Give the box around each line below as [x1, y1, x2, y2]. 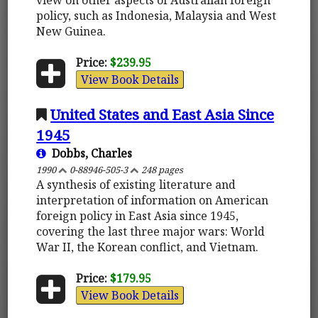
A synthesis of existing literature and [36, 176, 236, 192]
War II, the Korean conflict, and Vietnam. [36, 238, 259, 255]
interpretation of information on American [36, 192, 269, 208]
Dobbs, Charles [46, 145, 133, 161]
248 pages [139, 163, 184, 176]
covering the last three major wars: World [36, 223, 265, 239]
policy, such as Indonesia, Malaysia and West [36, 7, 277, 23]
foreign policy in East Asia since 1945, [36, 207, 239, 224]
